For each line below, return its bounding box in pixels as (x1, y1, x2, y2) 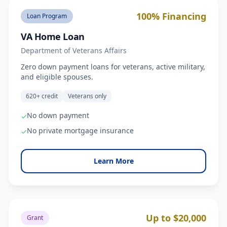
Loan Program (27, 12, 67, 20)
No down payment (27, 110, 89, 120)
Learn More (93, 156, 134, 166)
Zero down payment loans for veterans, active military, (21, 62, 205, 71)
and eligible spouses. (21, 72, 93, 82)
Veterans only (68, 92, 106, 100)
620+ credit (26, 92, 58, 100)
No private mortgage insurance (27, 126, 134, 135)
